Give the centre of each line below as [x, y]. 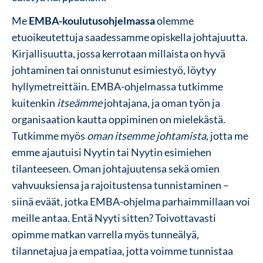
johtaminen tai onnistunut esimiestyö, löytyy [114, 70]
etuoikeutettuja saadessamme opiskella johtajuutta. [130, 37]
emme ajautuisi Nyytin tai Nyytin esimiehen [112, 152]
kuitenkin [34, 102]
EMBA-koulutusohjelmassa [92, 20]
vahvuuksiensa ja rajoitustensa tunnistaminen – [120, 185]
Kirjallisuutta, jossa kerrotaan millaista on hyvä [119, 53]
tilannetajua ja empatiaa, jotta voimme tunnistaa [122, 250]
